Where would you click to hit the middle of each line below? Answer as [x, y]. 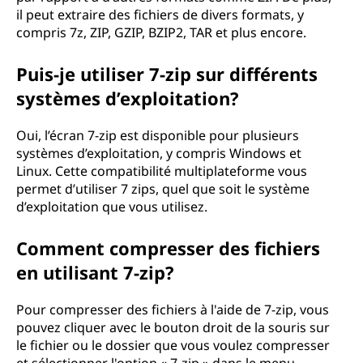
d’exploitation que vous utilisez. [112, 207]
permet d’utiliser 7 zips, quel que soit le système [163, 189]
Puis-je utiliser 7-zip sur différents [167, 74]
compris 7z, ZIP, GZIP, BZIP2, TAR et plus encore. [161, 32]
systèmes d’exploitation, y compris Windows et [159, 153]
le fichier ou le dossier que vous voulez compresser [173, 345]
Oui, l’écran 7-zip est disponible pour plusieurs [158, 135]
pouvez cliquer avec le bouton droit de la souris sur [173, 327]
